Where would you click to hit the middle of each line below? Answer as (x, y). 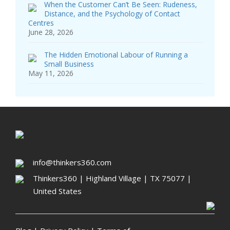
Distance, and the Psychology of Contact (112, 14)
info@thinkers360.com (72, 162)
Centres (41, 23)
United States (57, 191)
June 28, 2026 (51, 32)
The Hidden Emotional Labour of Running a (116, 55)
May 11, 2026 (51, 73)
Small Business (69, 64)
